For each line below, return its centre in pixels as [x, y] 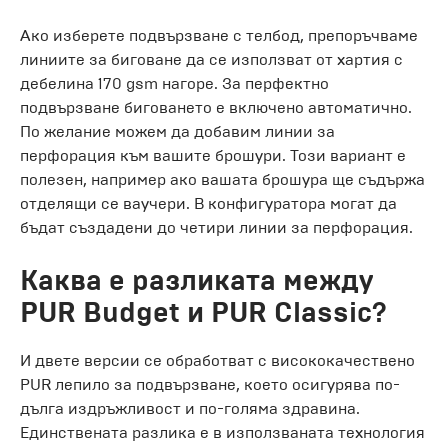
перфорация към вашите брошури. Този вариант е [213, 155]
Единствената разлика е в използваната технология [222, 432]
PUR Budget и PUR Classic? [203, 312]
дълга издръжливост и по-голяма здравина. [190, 408]
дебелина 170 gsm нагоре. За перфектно [174, 83]
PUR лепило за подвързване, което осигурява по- [210, 384]
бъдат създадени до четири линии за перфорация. [216, 227]
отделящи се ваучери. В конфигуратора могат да [208, 203]
